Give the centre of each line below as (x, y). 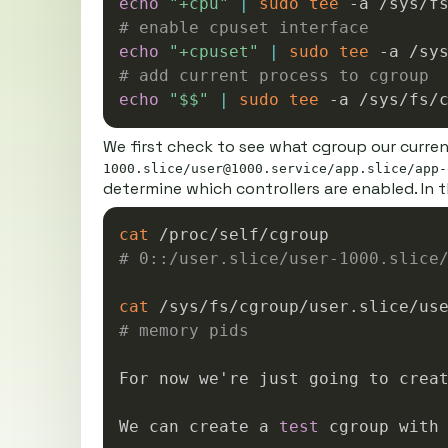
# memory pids (183, 330)
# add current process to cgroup (273, 75)
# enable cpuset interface (243, 27)
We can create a (198, 426)
